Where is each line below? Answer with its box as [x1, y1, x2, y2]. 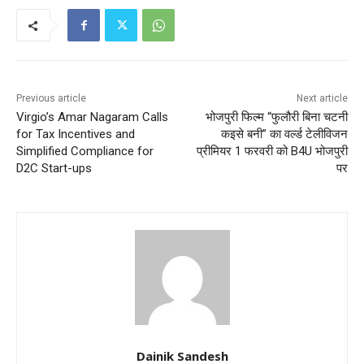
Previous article [16, 93, 86, 105]
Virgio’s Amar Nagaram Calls [16, 110, 168, 125]
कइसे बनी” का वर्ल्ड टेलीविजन [220, 127, 348, 142]
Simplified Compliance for [16, 144, 154, 159]
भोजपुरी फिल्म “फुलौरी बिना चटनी [205, 110, 348, 125]
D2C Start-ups [16, 161, 92, 176]
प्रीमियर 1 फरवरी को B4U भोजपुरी [196, 144, 348, 159]
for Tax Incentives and [16, 127, 135, 142]
